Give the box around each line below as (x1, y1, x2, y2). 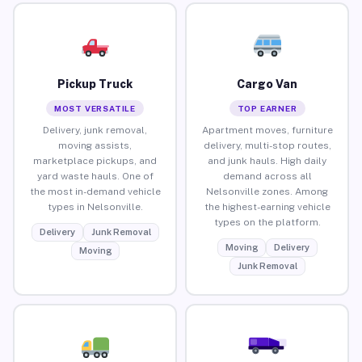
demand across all (222, 170, 312, 182)
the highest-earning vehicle (204, 200, 330, 213)
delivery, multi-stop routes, (203, 139, 331, 151)
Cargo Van (237, 77, 297, 90)
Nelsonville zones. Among (206, 185, 328, 197)
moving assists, (58, 139, 132, 151)
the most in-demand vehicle (29, 185, 161, 197)
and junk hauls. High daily (208, 154, 326, 166)
